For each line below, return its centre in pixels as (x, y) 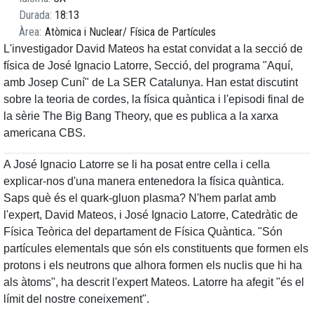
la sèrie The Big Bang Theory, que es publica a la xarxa (141, 116)
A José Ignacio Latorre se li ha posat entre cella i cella (137, 165)
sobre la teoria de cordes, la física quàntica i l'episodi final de (154, 100)
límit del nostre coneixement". (76, 299)
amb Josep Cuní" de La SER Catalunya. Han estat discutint (151, 83)
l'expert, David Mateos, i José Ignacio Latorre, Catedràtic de (151, 215)
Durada (34, 15)
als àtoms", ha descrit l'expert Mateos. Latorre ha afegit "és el (154, 282)
